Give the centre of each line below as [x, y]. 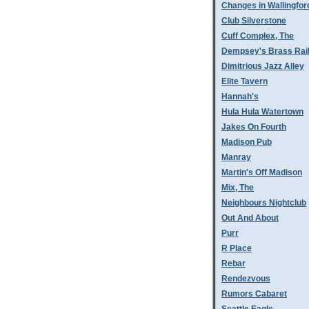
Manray [236, 157]
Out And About [250, 218]
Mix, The [238, 188]
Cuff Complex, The [258, 36]
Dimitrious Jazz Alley [263, 66]
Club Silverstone [254, 21]
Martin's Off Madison [262, 172]
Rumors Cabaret [254, 294]
